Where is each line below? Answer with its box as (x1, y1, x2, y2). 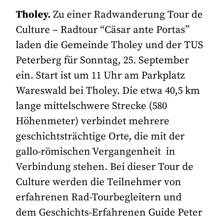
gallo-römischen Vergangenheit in (16, 145, 176, 159)
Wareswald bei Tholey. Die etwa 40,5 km (16, 84, 200, 98)
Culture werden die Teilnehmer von (16, 176, 182, 189)
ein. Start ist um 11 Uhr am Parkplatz (16, 69, 185, 82)
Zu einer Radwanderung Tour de (51, 8, 203, 22)
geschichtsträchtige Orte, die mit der (16, 130, 185, 143)
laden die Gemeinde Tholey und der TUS (16, 39, 204, 52)
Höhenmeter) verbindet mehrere (16, 115, 170, 128)
